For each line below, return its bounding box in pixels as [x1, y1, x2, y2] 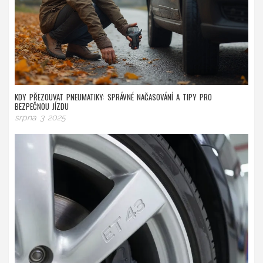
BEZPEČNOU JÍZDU [15, 100, 69, 112]
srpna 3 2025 [15, 112, 66, 122]
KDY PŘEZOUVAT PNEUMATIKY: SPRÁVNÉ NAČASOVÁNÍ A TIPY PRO [15, 90, 212, 103]
